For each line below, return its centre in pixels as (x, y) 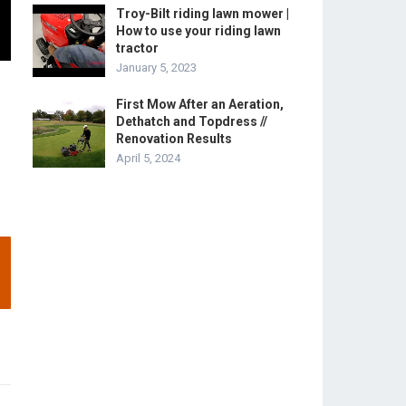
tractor (137, 48)
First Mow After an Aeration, (200, 104)
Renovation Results (174, 139)
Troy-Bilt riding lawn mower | (203, 14)
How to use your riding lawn (198, 31)
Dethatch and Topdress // (192, 121)
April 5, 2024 (148, 158)
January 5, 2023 (156, 68)
